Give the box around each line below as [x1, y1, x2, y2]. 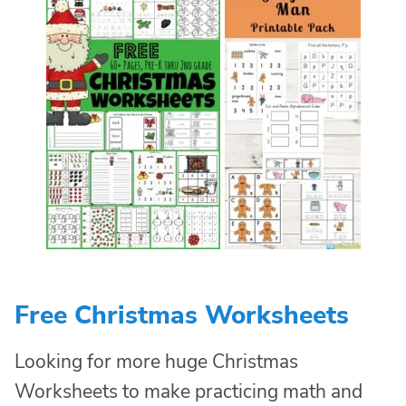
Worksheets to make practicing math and [14, 378, 362, 404]
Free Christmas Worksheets [14, 297, 349, 333]
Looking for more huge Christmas [14, 348, 298, 374]
